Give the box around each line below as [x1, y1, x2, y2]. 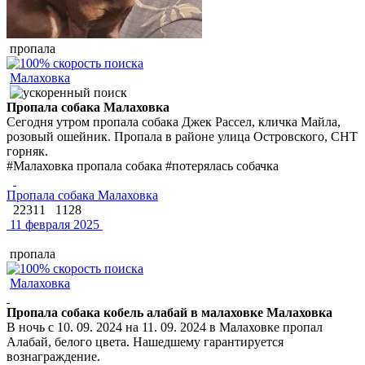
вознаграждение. [7, 349, 100, 363]
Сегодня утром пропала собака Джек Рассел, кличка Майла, [7, 114, 341, 129]
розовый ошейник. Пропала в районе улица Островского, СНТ [7, 129, 358, 143]
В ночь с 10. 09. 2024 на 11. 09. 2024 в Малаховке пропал [7, 319, 323, 334]
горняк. [7, 143, 48, 158]
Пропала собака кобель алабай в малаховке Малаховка [7, 305, 332, 319]
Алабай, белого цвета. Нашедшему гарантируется [7, 334, 284, 349]
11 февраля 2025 [7, 217, 99, 231]
